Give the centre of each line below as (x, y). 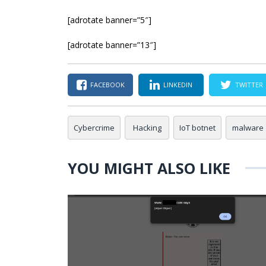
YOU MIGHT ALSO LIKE (149, 168)
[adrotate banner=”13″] (112, 45)
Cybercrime (94, 127)
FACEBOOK (107, 85)
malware (248, 127)
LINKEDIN (178, 85)
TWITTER (249, 85)
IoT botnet (197, 127)
